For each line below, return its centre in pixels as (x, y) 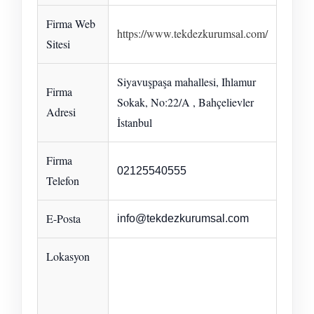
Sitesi (58, 43)
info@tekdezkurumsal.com (183, 218)
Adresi (61, 111)
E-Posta (63, 218)
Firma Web (71, 23)
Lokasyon (68, 256)
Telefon (63, 180)
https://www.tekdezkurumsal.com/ (192, 33)
